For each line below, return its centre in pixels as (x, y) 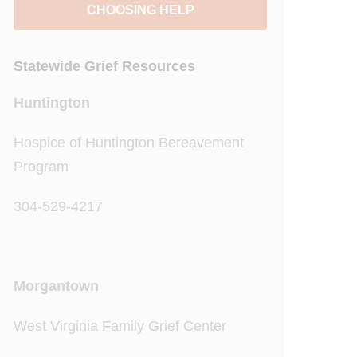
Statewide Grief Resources (104, 66)
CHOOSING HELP (140, 10)
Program (41, 167)
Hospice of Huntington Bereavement (129, 143)
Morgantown (56, 286)
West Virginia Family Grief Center (120, 326)
